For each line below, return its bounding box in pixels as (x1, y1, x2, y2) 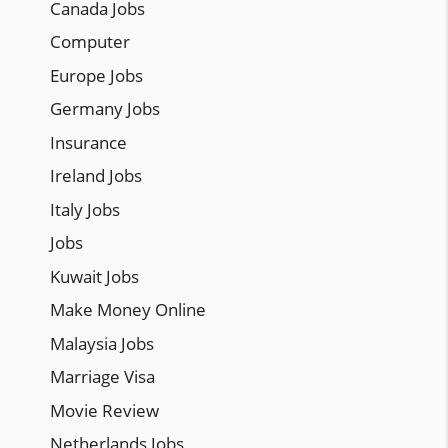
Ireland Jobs (50, 164, 142, 188)
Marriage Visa (50, 365, 155, 389)
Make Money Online (50, 298, 206, 322)
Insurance (50, 130, 127, 154)
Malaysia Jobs (50, 331, 154, 355)
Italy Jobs (50, 197, 120, 221)
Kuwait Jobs (50, 264, 139, 288)
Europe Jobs (50, 63, 143, 87)
